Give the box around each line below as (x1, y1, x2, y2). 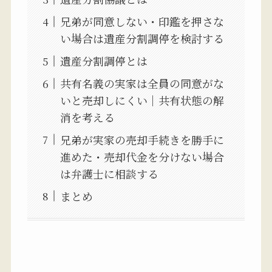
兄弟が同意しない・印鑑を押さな (59, 13, 224, 30)
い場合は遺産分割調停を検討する (59, 30, 224, 47)
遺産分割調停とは (59, 53, 148, 69)
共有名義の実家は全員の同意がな (59, 75, 224, 92)
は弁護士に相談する (59, 166, 158, 182)
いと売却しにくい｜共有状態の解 (59, 92, 224, 109)
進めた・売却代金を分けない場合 (59, 149, 224, 165)
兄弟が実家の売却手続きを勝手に (59, 132, 224, 148)
